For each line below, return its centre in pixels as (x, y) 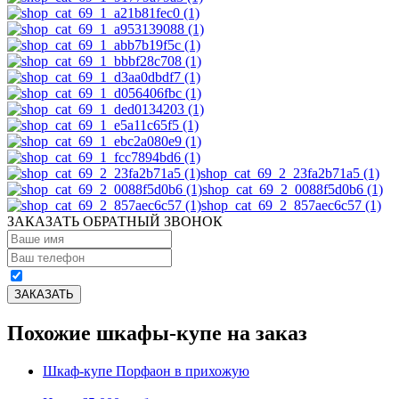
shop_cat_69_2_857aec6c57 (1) (291, 205)
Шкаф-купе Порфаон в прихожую (146, 370)
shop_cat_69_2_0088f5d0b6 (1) (293, 189)
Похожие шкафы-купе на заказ (157, 333)
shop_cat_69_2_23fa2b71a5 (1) (290, 173)
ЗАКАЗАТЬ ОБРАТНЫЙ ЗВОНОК (115, 221)
